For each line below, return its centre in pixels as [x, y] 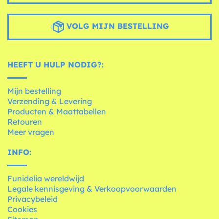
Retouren [25, 122]
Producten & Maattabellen [57, 112]
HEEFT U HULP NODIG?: [55, 65]
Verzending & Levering [50, 101]
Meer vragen [31, 132]
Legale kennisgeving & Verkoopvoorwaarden [92, 189]
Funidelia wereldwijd [46, 179]
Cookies [22, 209]
